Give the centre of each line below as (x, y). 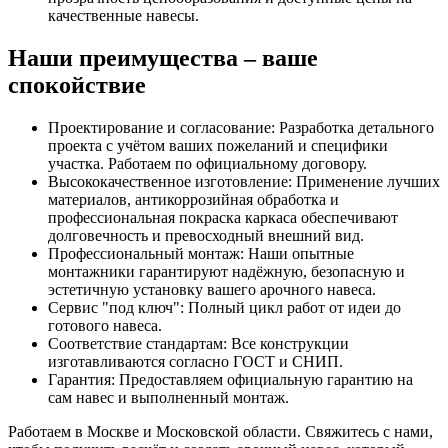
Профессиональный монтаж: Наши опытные (201, 254)
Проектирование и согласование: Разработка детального (241, 128)
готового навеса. (105, 326)
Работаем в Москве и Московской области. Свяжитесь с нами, (220, 432)
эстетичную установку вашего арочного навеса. (212, 290)
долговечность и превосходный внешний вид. (206, 236)
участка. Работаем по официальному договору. (207, 164)
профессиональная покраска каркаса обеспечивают (223, 218)
